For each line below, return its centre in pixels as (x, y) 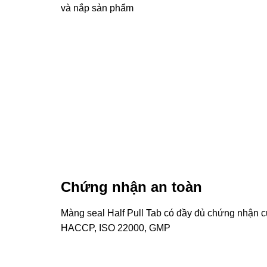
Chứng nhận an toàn (131, 187)
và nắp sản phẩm (97, 8)
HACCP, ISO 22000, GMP (116, 228)
